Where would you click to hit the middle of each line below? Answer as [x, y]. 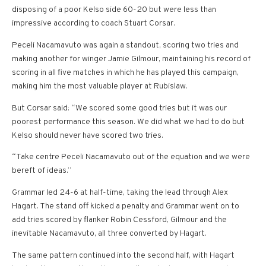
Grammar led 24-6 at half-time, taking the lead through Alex [120, 193]
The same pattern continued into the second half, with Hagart [123, 256]
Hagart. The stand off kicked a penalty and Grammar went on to [126, 207]
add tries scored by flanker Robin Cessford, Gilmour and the [119, 220]
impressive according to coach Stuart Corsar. [94, 23]
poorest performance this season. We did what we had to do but [128, 122]
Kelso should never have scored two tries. [88, 135]
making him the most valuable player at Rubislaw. [100, 86]
